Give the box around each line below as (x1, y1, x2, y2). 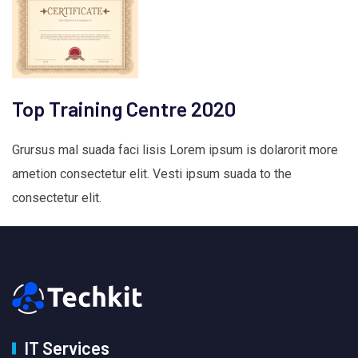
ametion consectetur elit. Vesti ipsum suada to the (12, 166, 292, 182)
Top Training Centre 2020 (12, 96, 236, 121)
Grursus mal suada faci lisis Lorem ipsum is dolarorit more (12, 142, 338, 158)
